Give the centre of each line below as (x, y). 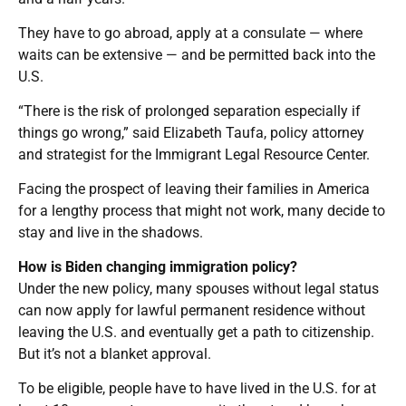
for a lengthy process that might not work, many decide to (202, 210)
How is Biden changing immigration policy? (158, 266)
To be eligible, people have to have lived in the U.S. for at (197, 388)
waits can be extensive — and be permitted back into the (197, 54)
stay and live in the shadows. (111, 232)
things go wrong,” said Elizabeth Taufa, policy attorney (191, 132)
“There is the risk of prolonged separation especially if (189, 111)
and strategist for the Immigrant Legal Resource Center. (194, 154)
